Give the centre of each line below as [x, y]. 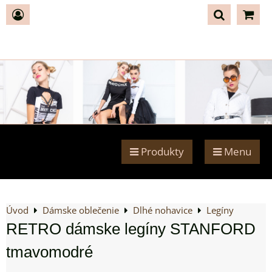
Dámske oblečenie [81, 210]
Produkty [161, 151]
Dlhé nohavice [163, 210]
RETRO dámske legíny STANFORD [131, 229]
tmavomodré [49, 252]
